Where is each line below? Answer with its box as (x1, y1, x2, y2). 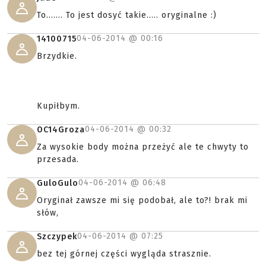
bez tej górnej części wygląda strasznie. (37, 249, 211, 259)
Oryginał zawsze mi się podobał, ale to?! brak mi (37, 195, 248, 205)
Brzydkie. (37, 51, 77, 61)
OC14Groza (37, 125, 85, 135)
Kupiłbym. (37, 101, 80, 111)
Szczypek (37, 232, 77, 242)
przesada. (37, 154, 79, 164)
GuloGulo (37, 178, 78, 188)
